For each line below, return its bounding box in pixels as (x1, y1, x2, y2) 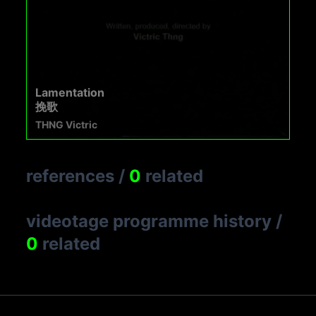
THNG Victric (35, 118, 98, 130)
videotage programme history (26, 210, 272, 231)
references (26, 165, 115, 186)
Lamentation (35, 85, 105, 99)
